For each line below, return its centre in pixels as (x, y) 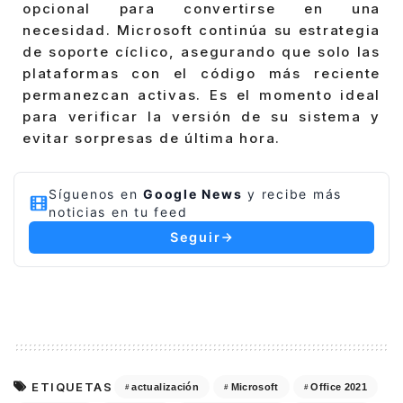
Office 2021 (339, 386)
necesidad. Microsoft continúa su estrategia (201, 30)
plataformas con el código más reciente (201, 73)
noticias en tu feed (118, 212)
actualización (166, 386)
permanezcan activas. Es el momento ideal (201, 94)
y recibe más (292, 194)
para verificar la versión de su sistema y (201, 116)
